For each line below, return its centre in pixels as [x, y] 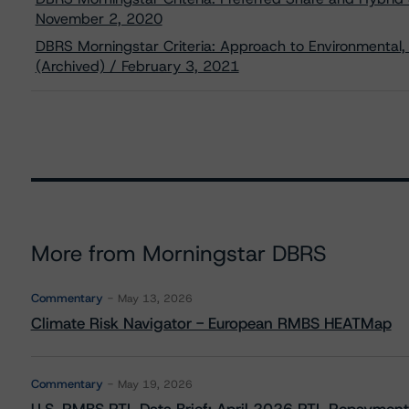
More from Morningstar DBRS [178, 254]
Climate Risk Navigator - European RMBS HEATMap [211, 323]
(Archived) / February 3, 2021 [137, 66]
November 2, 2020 [99, 19]
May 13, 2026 [155, 299]
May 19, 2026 [155, 384]
